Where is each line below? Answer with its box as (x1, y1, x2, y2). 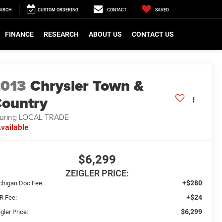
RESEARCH (44, 30, 79, 38)
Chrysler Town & (30, 75, 144, 97)
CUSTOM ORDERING (38, 7, 78, 13)
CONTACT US (132, 30, 174, 38)
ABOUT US (89, 30, 122, 38)
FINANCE (5, 30, 34, 38)
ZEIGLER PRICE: (65, 168, 129, 179)
